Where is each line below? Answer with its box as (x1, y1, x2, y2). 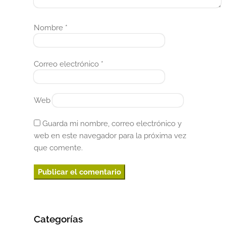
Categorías (34, 213, 83, 224)
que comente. (34, 143, 83, 153)
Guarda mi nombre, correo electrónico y (42, 119, 182, 129)
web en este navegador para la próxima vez (34, 131, 187, 141)
